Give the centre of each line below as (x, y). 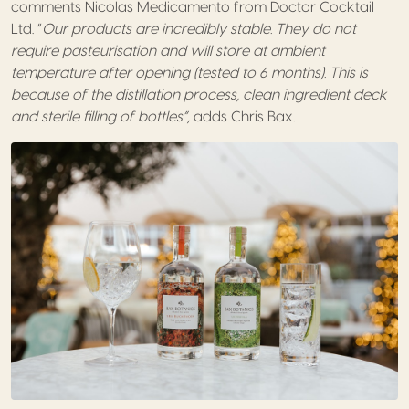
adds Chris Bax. (244, 116)
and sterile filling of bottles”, (102, 116)
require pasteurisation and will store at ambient (168, 51)
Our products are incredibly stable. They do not (199, 29)
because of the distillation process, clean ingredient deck (199, 94)
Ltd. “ (26, 29)
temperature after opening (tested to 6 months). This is (189, 73)
